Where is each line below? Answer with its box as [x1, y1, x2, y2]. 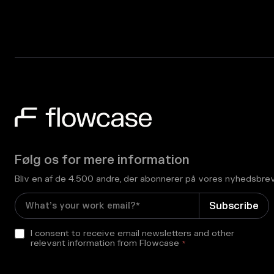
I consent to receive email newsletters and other [31, 228, 234, 239]
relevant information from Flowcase [31, 237, 179, 248]
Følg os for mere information [15, 152, 190, 168]
